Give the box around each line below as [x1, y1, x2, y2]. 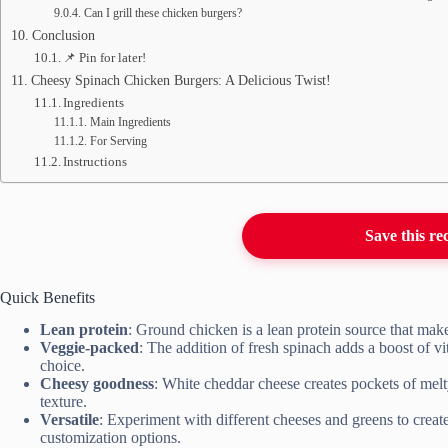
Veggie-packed [40, 339, 139, 357]
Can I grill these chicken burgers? [83, 6, 242, 20]
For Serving [89, 134, 147, 148]
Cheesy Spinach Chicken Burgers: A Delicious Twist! [30, 71, 331, 88]
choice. [40, 357, 85, 375]
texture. [40, 393, 87, 411]
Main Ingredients [89, 115, 171, 129]
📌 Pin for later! [63, 49, 147, 65]
